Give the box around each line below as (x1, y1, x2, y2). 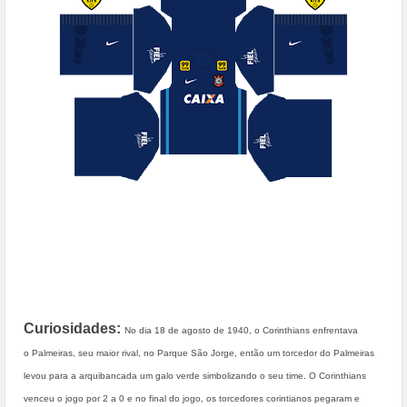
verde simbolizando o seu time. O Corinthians (176, 371, 366, 381)
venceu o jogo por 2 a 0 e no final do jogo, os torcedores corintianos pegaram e (24, 393, 360, 403)
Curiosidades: (24, 321, 124, 336)
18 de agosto (154, 325, 211, 335)
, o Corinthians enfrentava (249, 325, 358, 335)
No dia (124, 325, 154, 335)
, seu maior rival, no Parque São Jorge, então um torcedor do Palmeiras (73, 348, 374, 358)
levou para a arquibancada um (24, 371, 153, 381)
